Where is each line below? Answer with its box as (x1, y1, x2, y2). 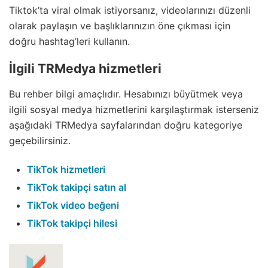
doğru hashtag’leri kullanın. (9, 35, 130, 47)
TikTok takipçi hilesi (27, 217, 117, 230)
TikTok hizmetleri (27, 163, 105, 176)
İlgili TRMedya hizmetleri (9, 60, 162, 76)
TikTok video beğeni (27, 199, 119, 212)
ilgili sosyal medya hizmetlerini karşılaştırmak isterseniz (9, 103, 259, 116)
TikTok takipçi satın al (27, 181, 126, 194)
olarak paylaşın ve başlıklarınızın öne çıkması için (9, 19, 230, 32)
